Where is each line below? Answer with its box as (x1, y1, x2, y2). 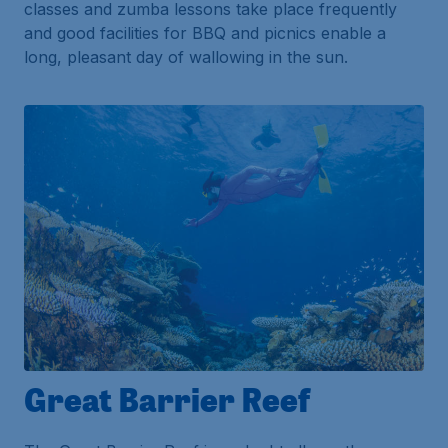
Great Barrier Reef (24, 377, 310, 422)
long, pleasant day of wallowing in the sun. (24, 46, 348, 67)
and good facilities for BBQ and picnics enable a (24, 22, 386, 43)
